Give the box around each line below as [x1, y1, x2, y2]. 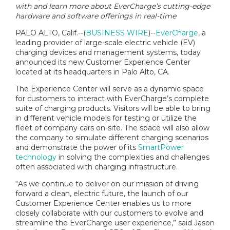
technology [15, 152, 56, 162]
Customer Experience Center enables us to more [15, 199, 191, 208]
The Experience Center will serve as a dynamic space [15, 84, 204, 93]
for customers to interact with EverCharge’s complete [15, 94, 209, 103]
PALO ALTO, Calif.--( [15, 28, 86, 37]
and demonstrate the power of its [15, 143, 138, 152]
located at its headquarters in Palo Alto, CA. [15, 67, 169, 76]
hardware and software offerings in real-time [15, 11, 176, 21]
